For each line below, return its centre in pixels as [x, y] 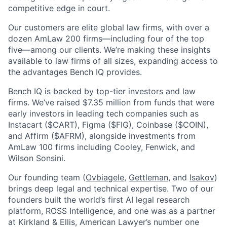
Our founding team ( [47, 178]
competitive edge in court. [59, 8]
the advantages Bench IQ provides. [75, 72]
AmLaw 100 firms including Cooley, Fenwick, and [102, 147]
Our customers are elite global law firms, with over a [109, 28]
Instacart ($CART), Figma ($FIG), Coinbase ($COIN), [108, 125]
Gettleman [148, 178]
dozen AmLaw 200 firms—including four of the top [106, 39]
